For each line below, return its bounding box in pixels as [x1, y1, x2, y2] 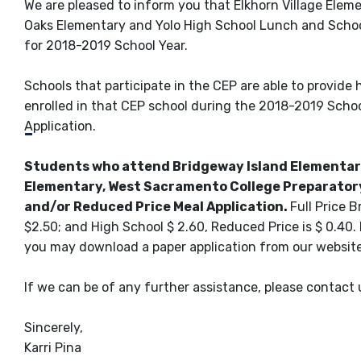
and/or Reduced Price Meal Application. [24, 199, 290, 215]
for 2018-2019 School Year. [24, 38, 188, 54]
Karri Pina [24, 340, 81, 356]
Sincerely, [24, 320, 83, 336]
